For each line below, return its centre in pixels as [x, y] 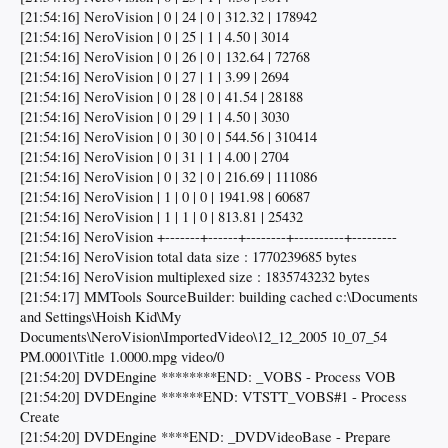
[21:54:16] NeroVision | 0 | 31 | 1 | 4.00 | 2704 [154, 157]
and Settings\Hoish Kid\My [100, 317]
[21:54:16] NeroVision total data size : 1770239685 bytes [188, 257]
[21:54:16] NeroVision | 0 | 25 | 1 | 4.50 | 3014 [154, 37]
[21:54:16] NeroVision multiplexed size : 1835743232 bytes [195, 277]
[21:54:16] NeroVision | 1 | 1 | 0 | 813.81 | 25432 [161, 217]
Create [40, 417]
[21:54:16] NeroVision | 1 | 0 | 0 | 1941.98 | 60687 [165, 197]
